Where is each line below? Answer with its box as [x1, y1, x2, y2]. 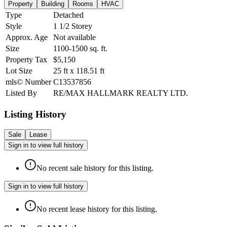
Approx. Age [6, 32, 48, 42]
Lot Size [6, 66, 32, 75]
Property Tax [6, 55, 47, 64]
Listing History [4, 108, 66, 120]
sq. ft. [88, 44, 107, 53]
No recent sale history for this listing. [36, 164, 154, 173]
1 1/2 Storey [53, 21, 92, 30]
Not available [53, 32, 96, 42]
